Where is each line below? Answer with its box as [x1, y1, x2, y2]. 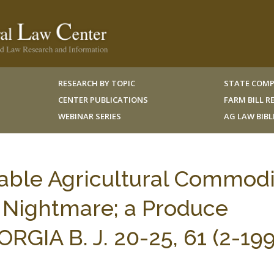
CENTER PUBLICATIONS [57, 94, 148, 105]
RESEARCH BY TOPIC [57, 78, 135, 89]
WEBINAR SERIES [57, 111, 121, 122]
